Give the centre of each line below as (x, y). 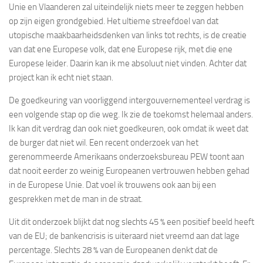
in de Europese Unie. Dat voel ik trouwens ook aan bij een (112, 185)
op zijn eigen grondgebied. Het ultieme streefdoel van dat (114, 21)
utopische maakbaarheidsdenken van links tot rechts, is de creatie (128, 35)
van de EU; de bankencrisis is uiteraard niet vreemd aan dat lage (124, 236)
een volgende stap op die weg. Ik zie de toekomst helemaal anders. (131, 114)
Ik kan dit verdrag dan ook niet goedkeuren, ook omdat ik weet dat (129, 128)
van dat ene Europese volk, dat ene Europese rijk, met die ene (121, 49)
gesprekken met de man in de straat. (76, 199)
